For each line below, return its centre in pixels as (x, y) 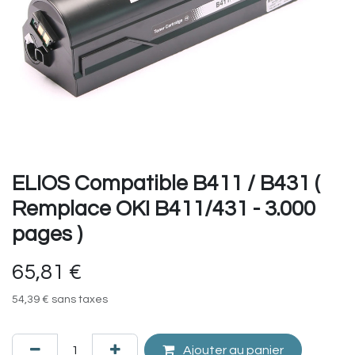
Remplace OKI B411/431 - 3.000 (164, 210)
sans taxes (80, 300)
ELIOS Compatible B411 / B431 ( (166, 184)
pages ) (47, 235)
